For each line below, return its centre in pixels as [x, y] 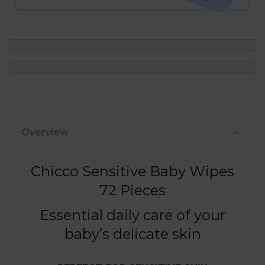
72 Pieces [132, 190]
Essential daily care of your [132, 215]
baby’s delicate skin [132, 234]
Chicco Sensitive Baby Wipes [132, 171]
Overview [45, 132]
